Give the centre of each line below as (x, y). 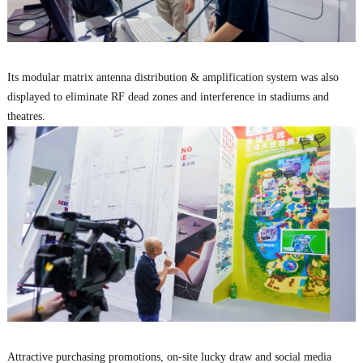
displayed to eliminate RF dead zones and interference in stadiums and (168, 96)
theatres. (26, 116)
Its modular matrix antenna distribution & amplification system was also (173, 77)
